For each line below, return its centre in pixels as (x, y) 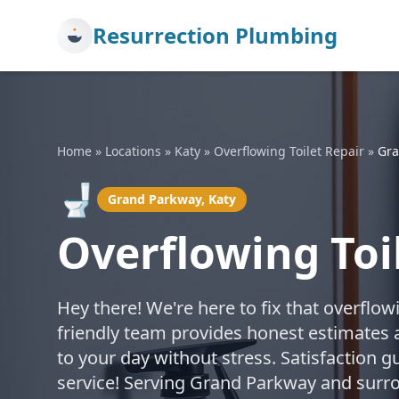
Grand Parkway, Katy (172, 199)
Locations (133, 151)
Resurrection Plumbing (215, 35)
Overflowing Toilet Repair (289, 151)
